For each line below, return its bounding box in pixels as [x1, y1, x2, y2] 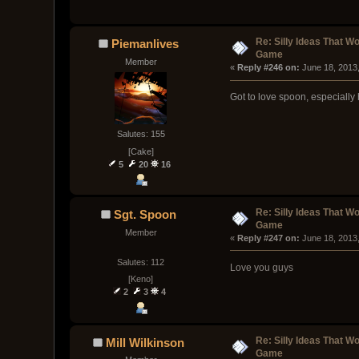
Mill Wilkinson [106, 335, 185, 349]
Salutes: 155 [116, 129, 165, 139]
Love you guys [229, 261, 293, 273]
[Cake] [127, 146, 154, 156]
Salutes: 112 [117, 257, 165, 268]
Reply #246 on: [236, 63, 300, 73]
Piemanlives [111, 37, 179, 51]
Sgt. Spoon [114, 207, 177, 221]
